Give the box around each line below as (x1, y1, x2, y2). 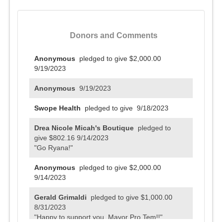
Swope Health (34, 104, 83, 112)
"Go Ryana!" (34, 144, 73, 152)
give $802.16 (34, 134, 75, 142)
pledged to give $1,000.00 (91, 193, 172, 201)
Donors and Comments (69, 31, 158, 40)
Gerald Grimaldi (34, 193, 89, 201)
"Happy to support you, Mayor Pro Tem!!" (34, 213, 163, 221)
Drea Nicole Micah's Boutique (34, 124, 136, 132)
